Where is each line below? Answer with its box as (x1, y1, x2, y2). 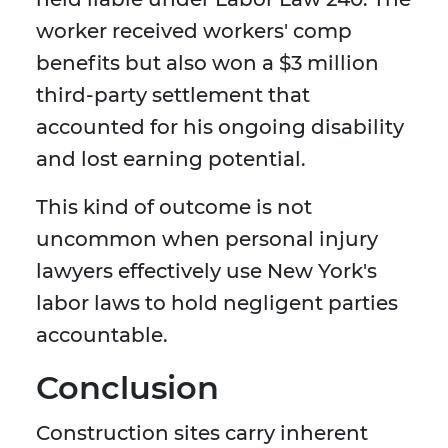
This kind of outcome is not (36, 195, 312, 220)
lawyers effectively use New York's (36, 259, 377, 284)
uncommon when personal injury (36, 227, 378, 252)
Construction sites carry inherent (36, 421, 368, 446)
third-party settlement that (36, 83, 310, 108)
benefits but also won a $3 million (36, 51, 379, 76)
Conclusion (36, 368, 219, 408)
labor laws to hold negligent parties (36, 291, 398, 316)
